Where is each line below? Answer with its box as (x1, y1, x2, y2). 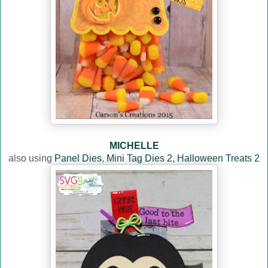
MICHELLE (109, 141, 159, 151)
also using (8, 153, 54, 164)
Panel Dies (54, 153, 102, 164)
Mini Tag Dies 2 (106, 153, 172, 164)
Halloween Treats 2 (177, 153, 260, 164)
